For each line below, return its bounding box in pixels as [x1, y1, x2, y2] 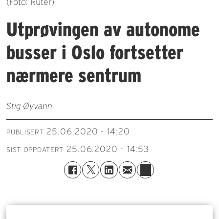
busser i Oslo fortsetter [6, 42, 184, 64]
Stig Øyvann [6, 101, 53, 111]
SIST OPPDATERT [6, 146, 64, 154]
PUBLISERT [6, 128, 44, 136]
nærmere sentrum [6, 65, 142, 87]
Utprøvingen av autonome [6, 19, 200, 41]
